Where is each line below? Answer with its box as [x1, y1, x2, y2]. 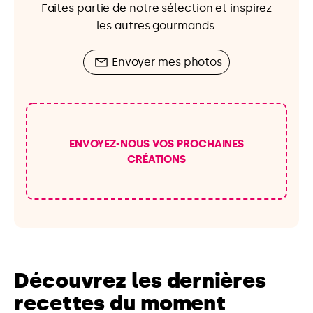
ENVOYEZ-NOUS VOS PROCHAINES [68, 137, 245, 150]
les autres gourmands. [96, 19, 217, 33]
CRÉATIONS [126, 152, 187, 166]
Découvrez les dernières [14, 268, 266, 293]
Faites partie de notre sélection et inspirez [41, 1, 272, 15]
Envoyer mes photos [111, 55, 223, 69]
